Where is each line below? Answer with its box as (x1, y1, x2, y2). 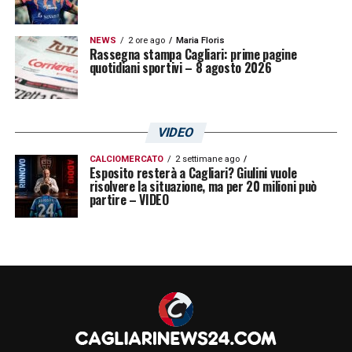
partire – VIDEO (89, 189, 169, 209)
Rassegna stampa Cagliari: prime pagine (89, 44, 297, 64)
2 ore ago (127, 35, 165, 46)
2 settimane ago (174, 153, 240, 164)
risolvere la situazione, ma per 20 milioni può (89, 176, 317, 196)
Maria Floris (175, 35, 225, 46)
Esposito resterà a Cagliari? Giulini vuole (89, 163, 297, 182)
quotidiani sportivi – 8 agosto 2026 (89, 57, 272, 77)
